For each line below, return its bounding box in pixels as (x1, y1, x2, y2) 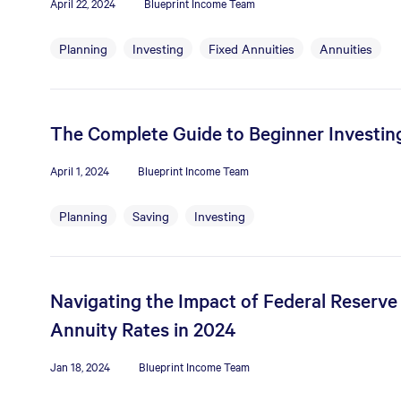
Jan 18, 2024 (50, 358, 110, 374)
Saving (132, 207, 169, 225)
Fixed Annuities (209, 39, 294, 57)
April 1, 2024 (50, 162, 109, 178)
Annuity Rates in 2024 (50, 316, 235, 341)
